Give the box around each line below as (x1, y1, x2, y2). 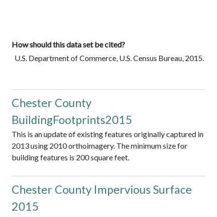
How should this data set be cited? (12, 40, 125, 49)
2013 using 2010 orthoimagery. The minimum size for (12, 141, 187, 151)
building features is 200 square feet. (12, 153, 129, 162)
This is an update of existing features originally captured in (12, 129, 203, 139)
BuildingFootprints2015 (12, 113, 132, 127)
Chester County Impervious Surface (12, 183, 192, 197)
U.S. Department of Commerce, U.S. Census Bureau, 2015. (12, 53, 205, 63)
